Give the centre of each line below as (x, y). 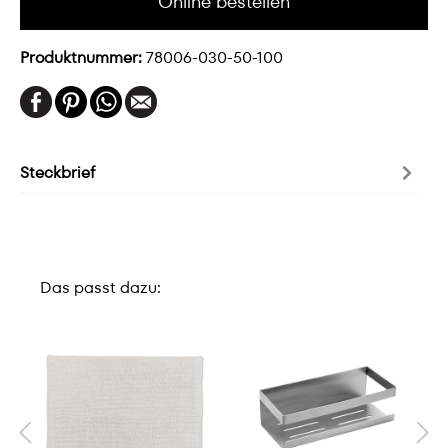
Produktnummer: (83, 57)
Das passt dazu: (100, 287)
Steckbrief (57, 172)
